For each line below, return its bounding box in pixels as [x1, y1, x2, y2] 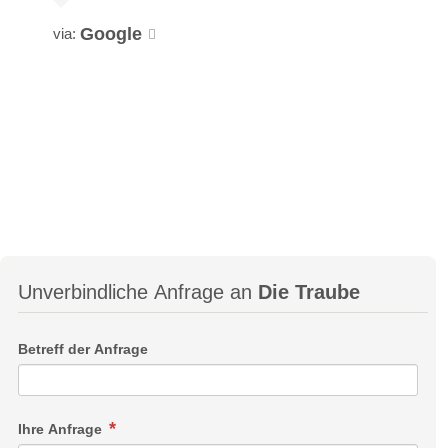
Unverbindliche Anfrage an [18, 280, 258, 303]
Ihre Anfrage [18, 420, 106, 437]
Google [80, 23, 143, 44]
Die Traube [258, 280, 360, 303]
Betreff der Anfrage [18, 340, 148, 357]
